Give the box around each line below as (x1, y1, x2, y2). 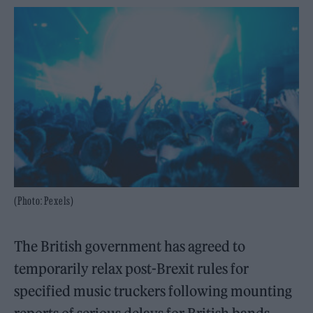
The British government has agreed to (14, 238, 246, 256)
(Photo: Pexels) (14, 194, 74, 208)
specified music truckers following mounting (14, 282, 293, 300)
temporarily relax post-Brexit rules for (14, 260, 249, 278)
